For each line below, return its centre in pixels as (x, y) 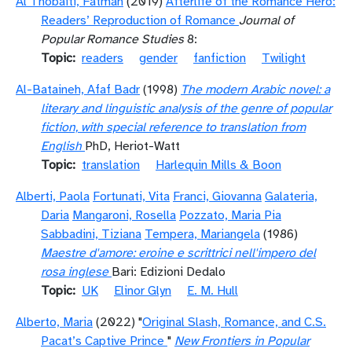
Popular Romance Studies (112, 39)
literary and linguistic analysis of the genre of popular (186, 108)
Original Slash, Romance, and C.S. (234, 322)
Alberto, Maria (54, 322)
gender (158, 58)
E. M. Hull (213, 291)
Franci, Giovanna (217, 196)
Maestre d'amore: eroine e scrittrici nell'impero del (178, 253)
